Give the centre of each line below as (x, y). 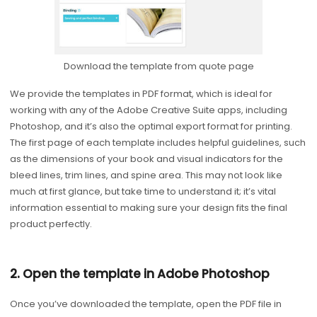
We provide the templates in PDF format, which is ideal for (141, 93)
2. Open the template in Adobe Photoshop (139, 273)
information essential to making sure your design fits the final (148, 207)
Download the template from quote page (158, 67)
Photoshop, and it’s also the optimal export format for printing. (151, 126)
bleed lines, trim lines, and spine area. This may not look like (146, 175)
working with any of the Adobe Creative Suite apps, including (148, 110)
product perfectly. (51, 224)
